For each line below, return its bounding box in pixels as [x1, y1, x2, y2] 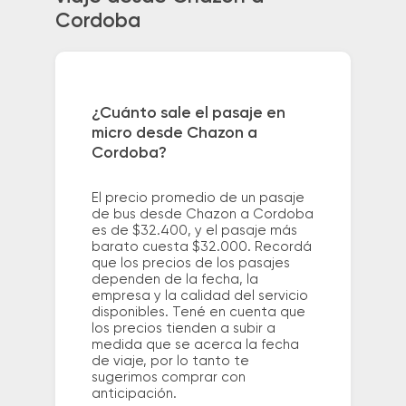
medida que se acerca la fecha [91, 338, 299, 353]
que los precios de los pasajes [91, 256, 290, 271]
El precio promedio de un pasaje [91, 191, 304, 206]
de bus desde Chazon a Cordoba [91, 208, 314, 222]
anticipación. [91, 387, 177, 401]
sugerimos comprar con [91, 371, 246, 385]
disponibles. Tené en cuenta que [91, 305, 305, 320]
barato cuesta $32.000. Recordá [91, 240, 312, 255]
